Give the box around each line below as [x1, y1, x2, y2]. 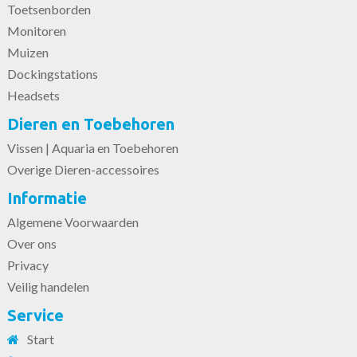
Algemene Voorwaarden [6, 214, 139, 229]
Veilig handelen [6, 279, 89, 294]
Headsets [6, 88, 60, 103]
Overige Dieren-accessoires [6, 162, 159, 177]
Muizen [6, 45, 49, 60]
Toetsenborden [6, 2, 91, 17]
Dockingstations [6, 66, 98, 81]
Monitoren [6, 23, 66, 38]
